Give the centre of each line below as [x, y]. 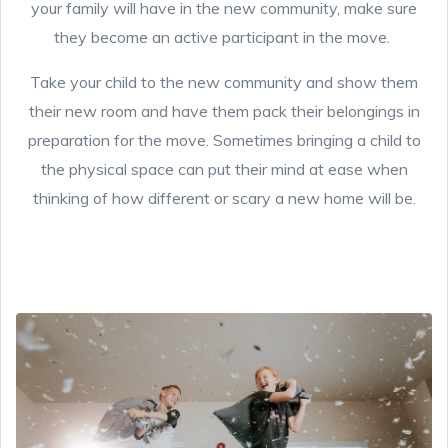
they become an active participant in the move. [224, 37]
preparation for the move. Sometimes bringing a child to [224, 140]
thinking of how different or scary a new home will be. [224, 198]
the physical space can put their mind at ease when [224, 169]
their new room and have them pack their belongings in [224, 111]
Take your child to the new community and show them [224, 82]
